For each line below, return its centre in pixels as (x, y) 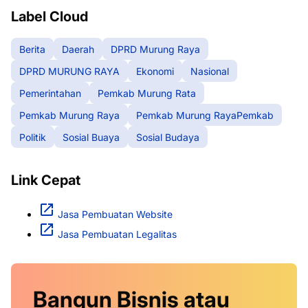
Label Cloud (49, 17)
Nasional (210, 71)
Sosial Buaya (91, 137)
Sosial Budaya (168, 137)
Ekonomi (155, 71)
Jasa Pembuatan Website (115, 214)
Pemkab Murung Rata (147, 93)
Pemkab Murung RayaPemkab (205, 115)
